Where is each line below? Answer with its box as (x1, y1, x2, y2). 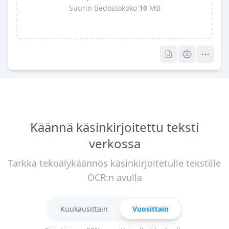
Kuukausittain (60, 204, 108, 214)
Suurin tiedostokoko (68, 3, 139, 13)
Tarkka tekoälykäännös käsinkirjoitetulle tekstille (8, 157, 221, 169)
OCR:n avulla (87, 171, 142, 184)
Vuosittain (132, 204, 169, 214)
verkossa (88, 135, 141, 152)
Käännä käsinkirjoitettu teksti (30, 119, 199, 135)
